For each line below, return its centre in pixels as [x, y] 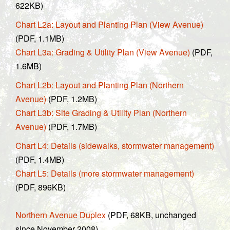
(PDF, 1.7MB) [72, 126]
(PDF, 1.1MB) [40, 38]
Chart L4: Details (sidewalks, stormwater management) [115, 145]
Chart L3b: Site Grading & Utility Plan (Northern [101, 112]
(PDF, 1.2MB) [72, 99]
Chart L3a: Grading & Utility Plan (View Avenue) [103, 52]
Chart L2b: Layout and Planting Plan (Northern [100, 85]
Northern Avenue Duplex [61, 215]
